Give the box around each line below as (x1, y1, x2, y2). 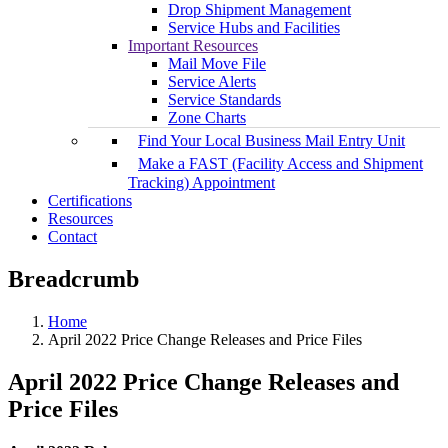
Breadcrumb (8, 266, 139, 293)
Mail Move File (168, 55, 266, 73)
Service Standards (168, 91, 281, 109)
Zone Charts (168, 109, 246, 127)
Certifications (48, 192, 132, 210)
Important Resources (128, 37, 258, 55)
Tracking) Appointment (128, 174, 275, 192)
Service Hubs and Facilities (168, 19, 340, 37)
